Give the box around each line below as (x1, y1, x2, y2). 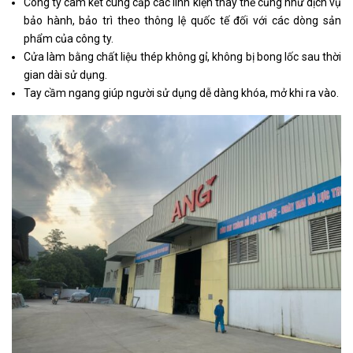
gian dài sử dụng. (24, 69, 107, 82)
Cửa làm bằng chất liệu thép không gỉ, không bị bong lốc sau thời (24, 50, 341, 64)
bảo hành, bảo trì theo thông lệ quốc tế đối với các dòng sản (24, 14, 341, 28)
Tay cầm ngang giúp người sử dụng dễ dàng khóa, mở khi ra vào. (24, 87, 339, 100)
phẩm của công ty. (24, 32, 113, 46)
